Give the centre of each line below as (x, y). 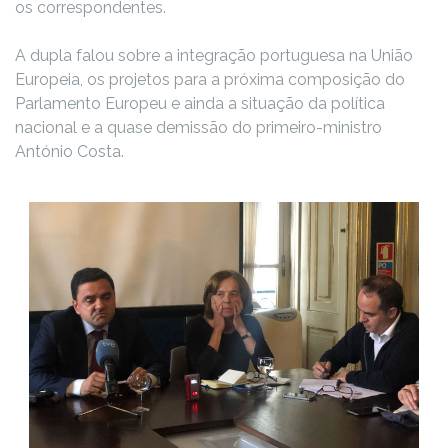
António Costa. (69, 151)
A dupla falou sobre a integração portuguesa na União (214, 55)
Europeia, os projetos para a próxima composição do (210, 79)
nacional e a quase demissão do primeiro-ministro (198, 127)
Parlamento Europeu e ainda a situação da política (200, 103)
